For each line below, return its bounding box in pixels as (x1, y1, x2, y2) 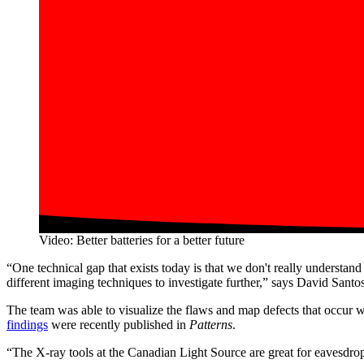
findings (6, 318, 48, 332)
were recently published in (48, 318, 189, 332)
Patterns (189, 318, 232, 332)
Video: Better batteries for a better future (39, 233, 245, 248)
